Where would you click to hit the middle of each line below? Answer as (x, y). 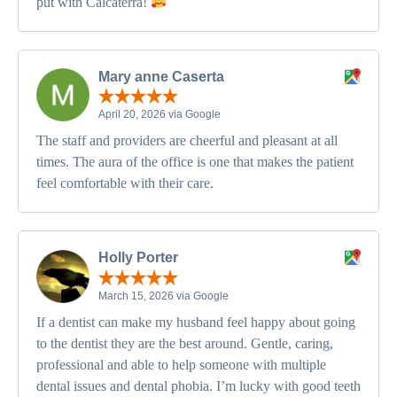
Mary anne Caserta (161, 76)
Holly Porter (138, 258)
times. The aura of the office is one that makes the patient (195, 162)
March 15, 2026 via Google (163, 296)
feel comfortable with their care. (125, 183)
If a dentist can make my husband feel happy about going (196, 322)
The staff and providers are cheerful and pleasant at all (187, 141)
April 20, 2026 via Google (160, 115)
